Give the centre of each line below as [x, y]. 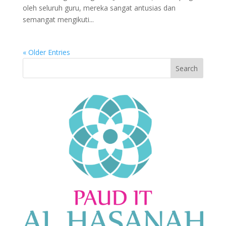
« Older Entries [46, 52]
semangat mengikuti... [58, 20]
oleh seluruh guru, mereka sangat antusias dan [99, 8]
